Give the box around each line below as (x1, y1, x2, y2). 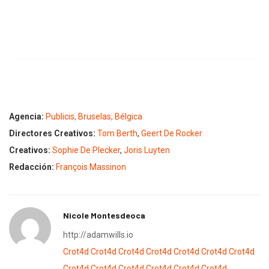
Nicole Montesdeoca (63, 210, 145, 221)
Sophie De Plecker (52, 145, 120, 156)
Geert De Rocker (141, 128, 202, 139)
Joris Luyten (124, 145, 170, 156)
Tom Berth (97, 128, 138, 139)
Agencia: (9, 112, 44, 122)
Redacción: (9, 162, 54, 172)
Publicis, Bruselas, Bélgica (46, 112, 142, 122)
